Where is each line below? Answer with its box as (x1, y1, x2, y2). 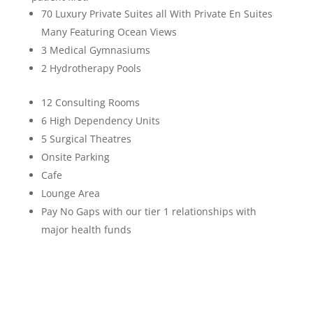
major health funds (41, 223, 131, 237)
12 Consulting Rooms (41, 96, 140, 110)
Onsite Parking (41, 150, 110, 164)
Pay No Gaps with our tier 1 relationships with (41, 205, 256, 219)
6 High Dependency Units (41, 114, 160, 128)
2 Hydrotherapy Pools (41, 61, 141, 75)
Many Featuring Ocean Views (41, 25, 177, 39)
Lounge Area (41, 187, 100, 201)
